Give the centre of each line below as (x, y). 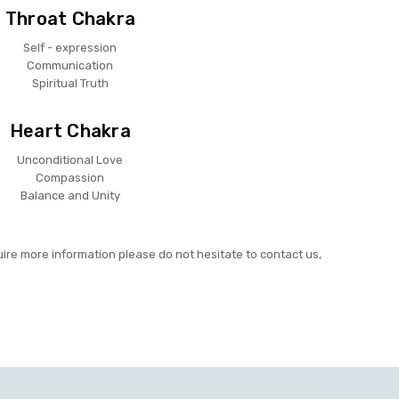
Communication (70, 66)
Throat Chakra (70, 19)
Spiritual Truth (70, 84)
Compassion (70, 177)
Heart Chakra (70, 130)
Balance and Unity (70, 195)
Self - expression (70, 48)
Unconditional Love (70, 159)
